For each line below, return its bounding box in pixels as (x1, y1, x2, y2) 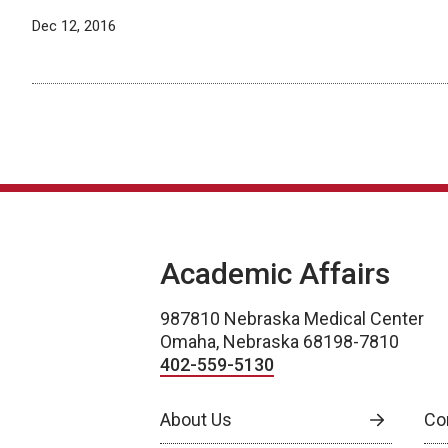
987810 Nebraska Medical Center (160, 308, 424, 329)
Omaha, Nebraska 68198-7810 (160, 331, 399, 352)
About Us (160, 409, 232, 430)
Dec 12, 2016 (32, 17, 116, 35)
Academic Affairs (160, 256, 390, 291)
